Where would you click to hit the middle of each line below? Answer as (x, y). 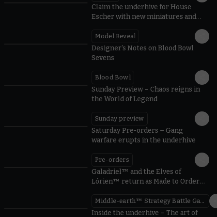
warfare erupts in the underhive (143, 140)
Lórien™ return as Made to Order (145, 181)
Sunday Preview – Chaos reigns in (146, 89)
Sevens (103, 58)
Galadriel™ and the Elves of (136, 171)
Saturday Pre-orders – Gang (137, 130)
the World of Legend (124, 99)
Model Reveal (115, 36)
